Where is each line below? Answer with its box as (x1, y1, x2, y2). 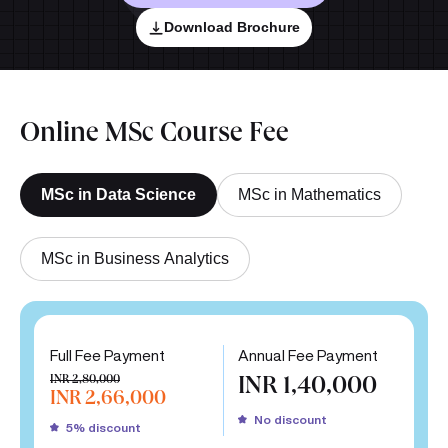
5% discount (66, 421, 141, 435)
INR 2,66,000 (50, 390, 166, 411)
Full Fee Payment (50, 348, 165, 364)
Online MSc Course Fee (20, 122, 289, 151)
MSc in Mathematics (238, 186, 381, 204)
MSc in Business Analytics (41, 250, 229, 268)
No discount (254, 413, 327, 427)
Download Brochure (164, 19, 300, 36)
